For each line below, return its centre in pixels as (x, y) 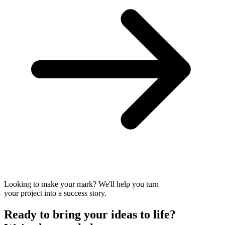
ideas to (131, 214)
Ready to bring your (58, 214)
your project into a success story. (55, 193)
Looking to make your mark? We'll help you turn (81, 184)
